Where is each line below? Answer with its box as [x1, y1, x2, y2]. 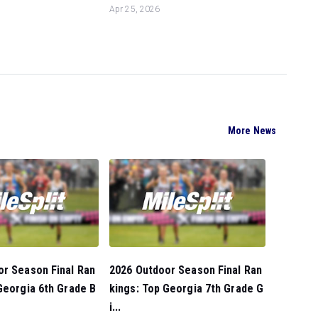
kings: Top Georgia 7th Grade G [109, 282, 264, 295]
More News [228, 125, 276, 137]
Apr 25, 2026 [109, 4, 160, 14]
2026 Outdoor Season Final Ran [109, 263, 262, 277]
